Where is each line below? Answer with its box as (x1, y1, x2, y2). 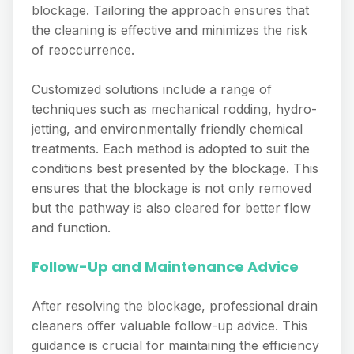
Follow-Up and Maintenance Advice (32, 257, 299, 277)
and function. (32, 220, 111, 235)
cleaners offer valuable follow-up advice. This (32, 318, 307, 333)
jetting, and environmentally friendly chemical (32, 121, 303, 137)
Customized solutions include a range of (32, 81, 272, 97)
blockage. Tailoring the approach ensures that (32, 2, 309, 18)
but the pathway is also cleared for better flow (32, 200, 311, 216)
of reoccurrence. (32, 42, 134, 58)
